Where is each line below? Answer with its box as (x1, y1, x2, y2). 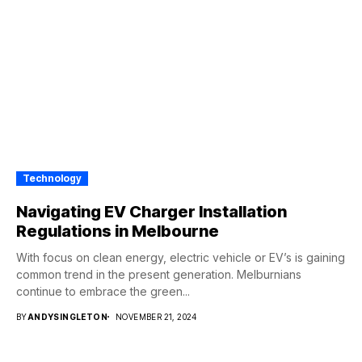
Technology (23, 172, 82, 184)
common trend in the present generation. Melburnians (16, 267, 301, 281)
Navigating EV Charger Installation (16, 202, 287, 221)
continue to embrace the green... (16, 284, 190, 298)
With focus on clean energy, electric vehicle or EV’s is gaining (16, 250, 345, 264)
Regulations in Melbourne (16, 221, 219, 241)
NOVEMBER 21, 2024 (116, 312, 197, 322)
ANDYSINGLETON (27, 312, 108, 322)
